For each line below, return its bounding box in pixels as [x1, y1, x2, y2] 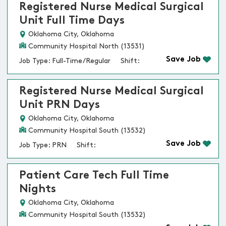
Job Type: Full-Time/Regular [19, 58, 110, 66]
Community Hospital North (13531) [28, 43, 145, 51]
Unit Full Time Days [19, 15, 125, 27]
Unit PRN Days [19, 99, 100, 111]
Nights [19, 184, 56, 196]
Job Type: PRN [19, 142, 67, 150]
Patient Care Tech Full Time [19, 170, 169, 182]
